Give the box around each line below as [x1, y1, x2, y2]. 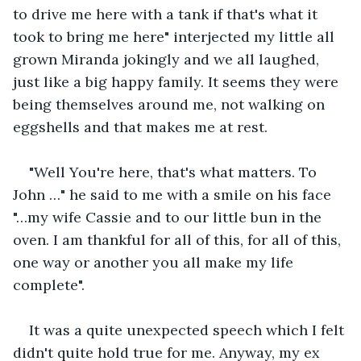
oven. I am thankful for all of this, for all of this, [13, 230, 345, 249]
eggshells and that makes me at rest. [13, 117, 272, 136]
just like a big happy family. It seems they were [13, 72, 342, 91]
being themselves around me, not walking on [13, 94, 329, 114]
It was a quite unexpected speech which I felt [29, 320, 348, 339]
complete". [13, 275, 89, 294]
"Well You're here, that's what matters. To [29, 162, 321, 181]
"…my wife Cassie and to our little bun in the [13, 207, 326, 226]
